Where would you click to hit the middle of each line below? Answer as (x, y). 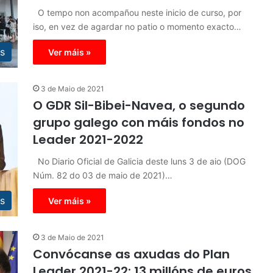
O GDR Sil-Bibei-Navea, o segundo (139, 105)
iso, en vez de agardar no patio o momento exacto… (137, 27)
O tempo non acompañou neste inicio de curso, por (137, 12)
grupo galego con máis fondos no (139, 122)
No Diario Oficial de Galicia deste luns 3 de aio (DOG (139, 161)
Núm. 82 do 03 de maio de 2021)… (103, 175)
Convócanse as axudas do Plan (131, 254)
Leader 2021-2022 (88, 140)
